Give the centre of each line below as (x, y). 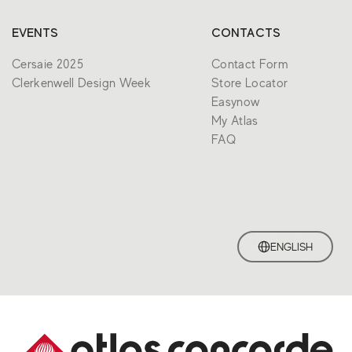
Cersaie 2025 (48, 64)
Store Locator (249, 83)
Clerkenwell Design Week (81, 83)
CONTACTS (246, 33)
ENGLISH (291, 247)
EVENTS (35, 33)
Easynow (235, 102)
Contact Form (250, 64)
